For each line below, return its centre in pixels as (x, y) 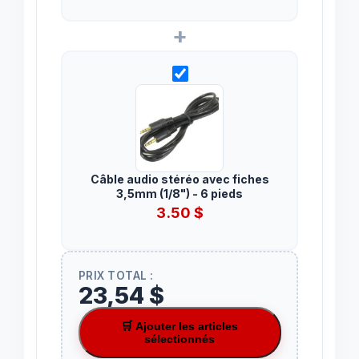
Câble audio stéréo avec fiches (179, 179)
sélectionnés (179, 339)
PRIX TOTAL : (116, 276)
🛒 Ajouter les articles (179, 327)
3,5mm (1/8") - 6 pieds (179, 194)
